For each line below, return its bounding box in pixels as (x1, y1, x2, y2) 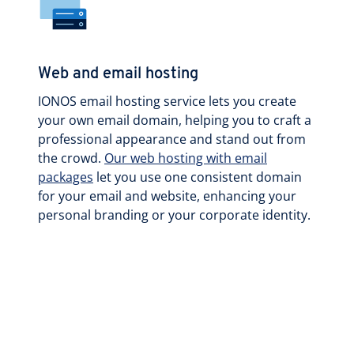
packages (38, 168, 93, 186)
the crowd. (38, 149, 104, 167)
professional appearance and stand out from (38, 130, 306, 148)
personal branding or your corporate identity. (38, 205, 311, 224)
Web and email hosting (38, 66, 198, 82)
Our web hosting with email (104, 149, 267, 167)
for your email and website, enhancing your (38, 186, 296, 205)
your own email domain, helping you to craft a (38, 111, 311, 129)
